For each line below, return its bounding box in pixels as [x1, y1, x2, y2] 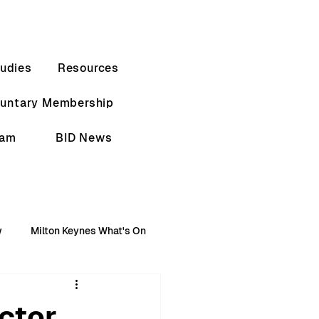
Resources [57, 61, 119, 75]
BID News [55, 131, 113, 145]
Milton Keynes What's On [31, 224, 146, 236]
